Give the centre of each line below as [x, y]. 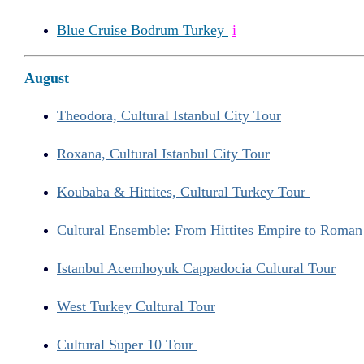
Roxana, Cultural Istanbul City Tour [163, 154]
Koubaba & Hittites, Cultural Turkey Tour [183, 192]
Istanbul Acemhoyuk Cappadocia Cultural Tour [196, 268]
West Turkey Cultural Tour [136, 306]
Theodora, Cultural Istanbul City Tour [169, 116]
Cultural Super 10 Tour [127, 344]
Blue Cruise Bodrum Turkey [143, 30]
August [47, 78]
